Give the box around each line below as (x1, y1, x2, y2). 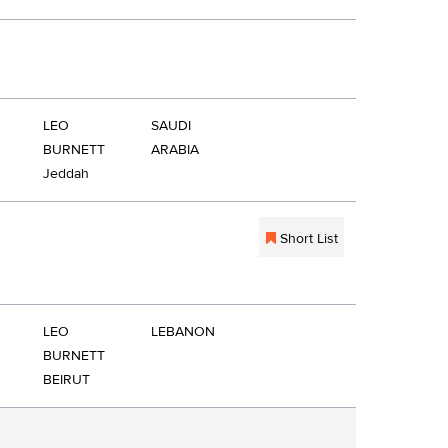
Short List (275, 230, 338, 248)
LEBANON (151, 323, 215, 341)
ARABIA (151, 141, 199, 159)
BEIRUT (43, 371, 90, 389)
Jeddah (43, 165, 89, 183)
